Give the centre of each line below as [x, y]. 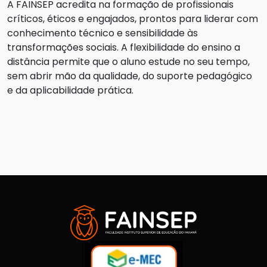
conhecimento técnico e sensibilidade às [103, 33]
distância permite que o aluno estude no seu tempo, [128, 62]
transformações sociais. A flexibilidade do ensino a [124, 48]
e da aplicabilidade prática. [70, 91]
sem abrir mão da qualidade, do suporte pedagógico [130, 76]
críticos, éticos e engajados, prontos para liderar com [133, 19]
